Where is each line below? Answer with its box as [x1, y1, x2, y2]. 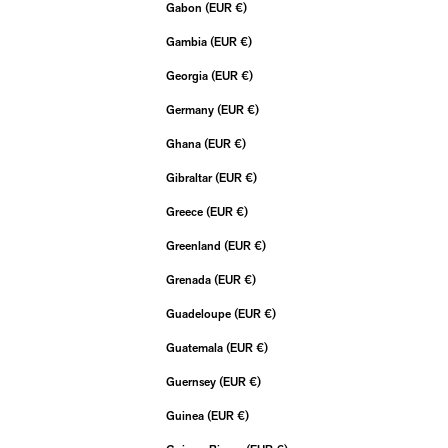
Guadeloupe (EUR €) [264, 309, 276, 321]
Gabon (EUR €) [235, 3, 247, 15]
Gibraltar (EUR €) [245, 173, 257, 185]
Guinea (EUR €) [237, 411, 249, 423]
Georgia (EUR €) [241, 71, 253, 83]
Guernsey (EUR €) [249, 377, 261, 389]
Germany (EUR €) [247, 105, 259, 117]
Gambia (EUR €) [240, 37, 252, 49]
